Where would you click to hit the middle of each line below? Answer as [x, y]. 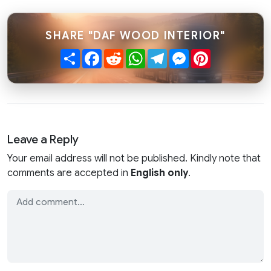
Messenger [214, 54]
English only [159, 173]
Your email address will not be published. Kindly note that [134, 159]
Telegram [188, 54]
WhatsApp [169, 54]
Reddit [138, 54]
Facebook [124, 54]
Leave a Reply [43, 139]
